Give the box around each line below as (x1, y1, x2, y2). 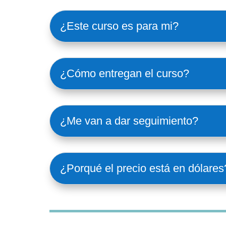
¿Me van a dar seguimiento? (60, 114, 198, 127)
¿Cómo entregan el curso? (60, 67, 189, 80)
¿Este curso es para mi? (60, 19, 179, 32)
